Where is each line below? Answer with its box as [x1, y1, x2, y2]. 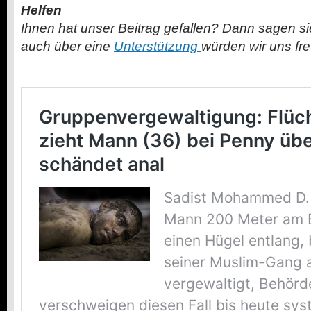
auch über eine [21, 39, 114, 54]
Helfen [21, 3, 62, 18]
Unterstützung [114, 39, 201, 54]
